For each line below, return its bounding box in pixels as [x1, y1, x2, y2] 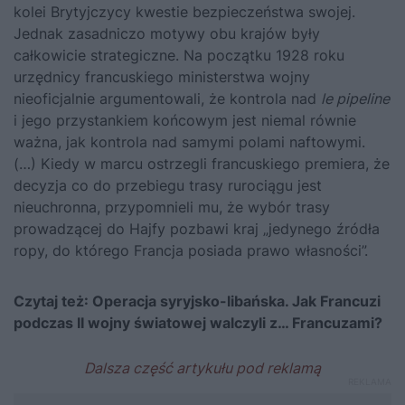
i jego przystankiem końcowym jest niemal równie [14, 110, 356, 129]
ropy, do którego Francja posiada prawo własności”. [14, 240, 368, 259]
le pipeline [321, 89, 390, 108]
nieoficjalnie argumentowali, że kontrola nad [14, 89, 321, 108]
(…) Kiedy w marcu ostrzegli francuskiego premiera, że [14, 154, 390, 173]
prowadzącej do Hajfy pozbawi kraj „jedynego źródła [14, 219, 380, 238]
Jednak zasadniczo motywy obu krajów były [14, 24, 320, 42]
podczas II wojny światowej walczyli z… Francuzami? [14, 313, 382, 332]
